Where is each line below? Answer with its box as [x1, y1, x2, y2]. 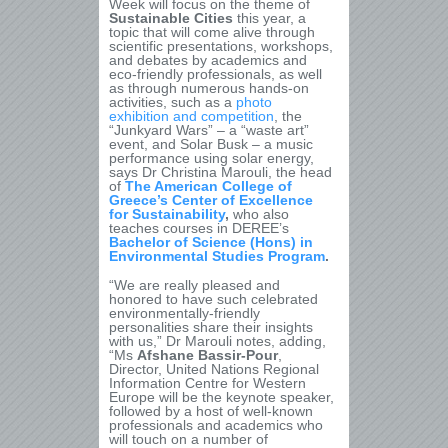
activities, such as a [109, 94, 236, 110]
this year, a [237, 10, 306, 26]
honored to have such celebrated [109, 291, 318, 307]
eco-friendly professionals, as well [109, 66, 322, 82]
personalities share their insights [109, 319, 313, 335]
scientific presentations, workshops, [109, 38, 333, 54]
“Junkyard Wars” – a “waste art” [109, 122, 309, 138]
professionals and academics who [109, 417, 323, 433]
